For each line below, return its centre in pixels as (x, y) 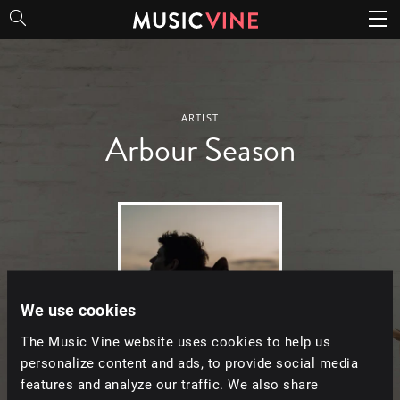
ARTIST (200, 117)
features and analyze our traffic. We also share (170, 383)
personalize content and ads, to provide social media (189, 362)
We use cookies (79, 309)
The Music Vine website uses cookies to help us (175, 340)
